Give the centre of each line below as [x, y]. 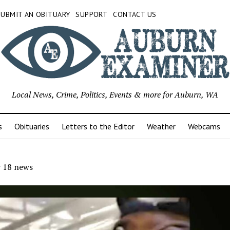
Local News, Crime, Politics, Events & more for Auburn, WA [115, 95]
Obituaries [32, 127]
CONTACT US [135, 14]
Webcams [204, 127]
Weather [161, 127]
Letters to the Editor [98, 127]
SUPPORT [92, 14]
